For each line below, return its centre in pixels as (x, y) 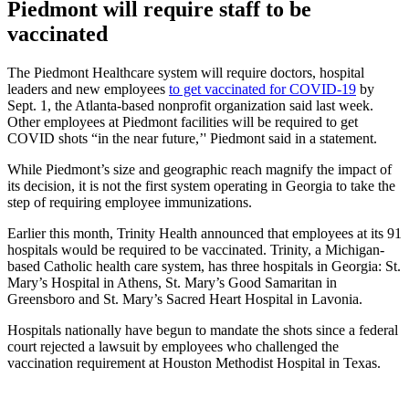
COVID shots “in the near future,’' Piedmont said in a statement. (192, 139)
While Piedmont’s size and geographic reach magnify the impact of (199, 170)
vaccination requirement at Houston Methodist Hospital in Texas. (194, 363)
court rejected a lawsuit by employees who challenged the (173, 347)
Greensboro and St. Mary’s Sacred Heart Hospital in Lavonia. (185, 299)
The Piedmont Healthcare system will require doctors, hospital (186, 73)
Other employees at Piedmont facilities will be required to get (183, 122)
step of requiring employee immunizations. (130, 203)
